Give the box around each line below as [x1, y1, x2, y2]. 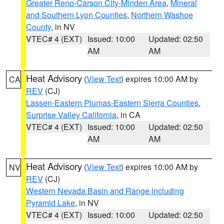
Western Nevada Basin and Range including [26, 185, 184, 196]
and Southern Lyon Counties [26, 9, 127, 20]
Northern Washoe [131, 9, 193, 20]
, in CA [116, 109, 140, 120]
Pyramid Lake [26, 197, 75, 208]
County [26, 21, 51, 32]
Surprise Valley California [26, 109, 116, 120]
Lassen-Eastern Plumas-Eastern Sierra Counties [26, 97, 198, 108]
